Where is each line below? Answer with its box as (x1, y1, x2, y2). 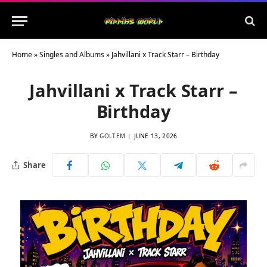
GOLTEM (100, 132, 126, 140)
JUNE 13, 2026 (133, 132, 178, 140)
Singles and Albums (39, 49, 104, 60)
